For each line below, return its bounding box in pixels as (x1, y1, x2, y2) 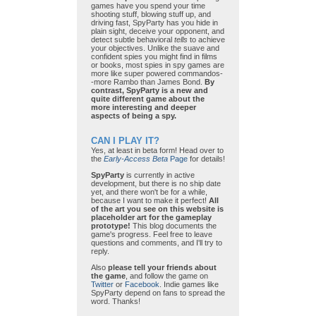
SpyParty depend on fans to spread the (91, 288, 225, 298)
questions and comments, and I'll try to (91, 238, 222, 248)
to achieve (188, 35, 225, 44)
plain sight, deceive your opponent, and (91, 27, 224, 36)
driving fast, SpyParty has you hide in (91, 18, 218, 28)
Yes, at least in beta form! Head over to (91, 146, 224, 155)
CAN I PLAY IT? (91, 135, 159, 147)
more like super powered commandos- (91, 69, 223, 78)
